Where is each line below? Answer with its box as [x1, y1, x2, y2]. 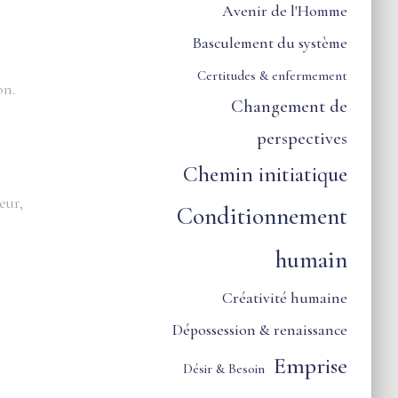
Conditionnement [177, 202, 348, 231]
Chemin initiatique [183, 161, 348, 187]
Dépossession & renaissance [172, 321, 348, 339]
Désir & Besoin [183, 361, 266, 377]
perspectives [257, 127, 348, 149]
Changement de [231, 95, 348, 117]
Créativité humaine [222, 289, 348, 307]
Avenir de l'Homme [222, 2, 348, 20]
